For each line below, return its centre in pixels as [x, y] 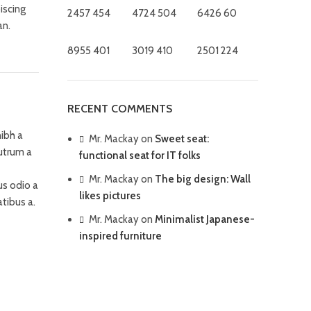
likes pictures [110, 196]
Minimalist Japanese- [204, 219]
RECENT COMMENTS [119, 109]
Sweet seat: [182, 139]
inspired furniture [120, 236]
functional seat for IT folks [140, 155]
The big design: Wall [202, 179]
